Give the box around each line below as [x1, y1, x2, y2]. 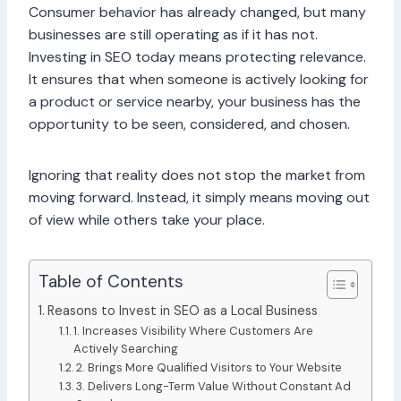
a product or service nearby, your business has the [29, 92, 361, 112]
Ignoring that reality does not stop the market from [29, 166, 365, 185]
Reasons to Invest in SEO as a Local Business [47, 303, 318, 320]
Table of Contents [38, 270, 183, 294]
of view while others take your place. [29, 210, 265, 230]
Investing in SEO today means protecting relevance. [29, 47, 366, 67]
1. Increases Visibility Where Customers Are [73, 323, 314, 339]
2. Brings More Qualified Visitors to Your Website [76, 360, 343, 376]
